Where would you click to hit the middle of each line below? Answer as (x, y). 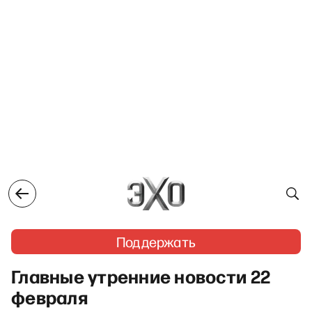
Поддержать (156, 242)
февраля (49, 297)
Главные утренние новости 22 (141, 276)
